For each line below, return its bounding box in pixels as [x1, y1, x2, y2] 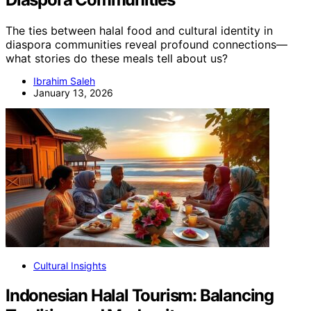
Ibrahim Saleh [33, 75, 95, 87]
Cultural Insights [33, 260, 106, 272]
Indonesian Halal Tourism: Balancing [6, 285, 274, 306]
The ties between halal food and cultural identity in [6, 24, 273, 38]
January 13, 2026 [33, 87, 113, 99]
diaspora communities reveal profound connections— [6, 37, 287, 52]
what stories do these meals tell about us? [6, 51, 228, 66]
